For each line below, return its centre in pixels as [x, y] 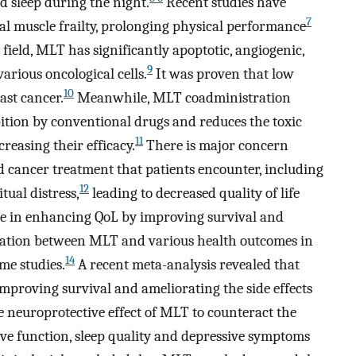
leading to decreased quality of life [194, 193]
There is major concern [216, 146]
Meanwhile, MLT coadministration [182, 98]
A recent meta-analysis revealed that [187, 265]
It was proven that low [223, 74]
